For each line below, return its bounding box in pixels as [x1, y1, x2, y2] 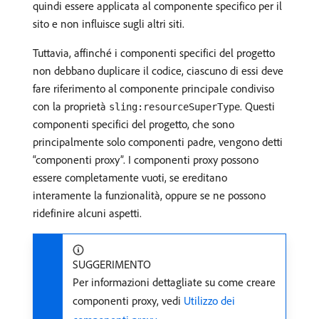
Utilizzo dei [184, 293, 235, 308]
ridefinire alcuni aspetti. [33, 206, 142, 220]
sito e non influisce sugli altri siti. [33, 16, 184, 31]
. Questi [240, 99, 275, 113]
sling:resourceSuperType [109, 101, 240, 113]
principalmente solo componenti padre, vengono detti [33, 135, 283, 149]
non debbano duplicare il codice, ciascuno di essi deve [33, 63, 283, 78]
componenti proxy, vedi [73, 293, 184, 308]
